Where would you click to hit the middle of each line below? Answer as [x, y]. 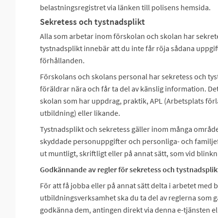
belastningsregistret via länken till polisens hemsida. [125, 7]
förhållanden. [62, 60]
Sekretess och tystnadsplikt [92, 22]
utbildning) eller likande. [80, 113]
